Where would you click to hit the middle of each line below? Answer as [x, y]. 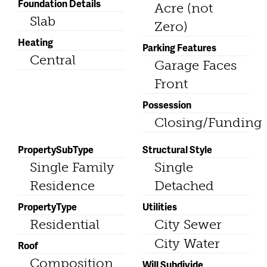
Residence [62, 185]
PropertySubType [56, 149]
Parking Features [179, 47]
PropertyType [47, 206]
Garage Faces [195, 65]
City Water [187, 243]
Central [53, 60]
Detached [184, 185]
